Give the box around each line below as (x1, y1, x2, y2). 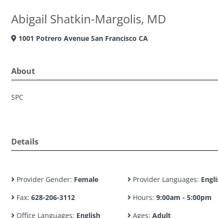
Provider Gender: (15, 175, 74, 184)
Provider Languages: (130, 175, 201, 184)
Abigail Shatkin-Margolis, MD (11, 11, 166, 27)
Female (74, 175, 98, 184)
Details (11, 136, 38, 147)
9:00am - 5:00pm (156, 193, 212, 202)
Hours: (130, 193, 156, 202)
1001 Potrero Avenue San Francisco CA (17, 34, 148, 43)
